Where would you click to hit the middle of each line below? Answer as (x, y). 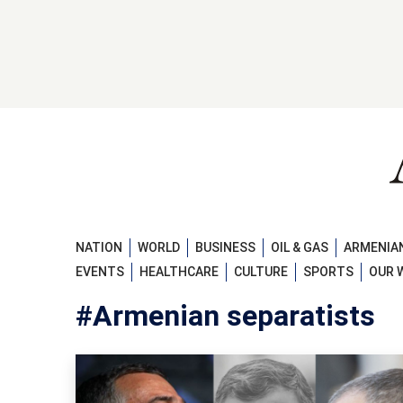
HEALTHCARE (179, 272)
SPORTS (328, 272)
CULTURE (261, 272)
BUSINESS (225, 247)
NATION (99, 247)
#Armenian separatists (225, 316)
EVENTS (100, 272)
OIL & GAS (300, 247)
